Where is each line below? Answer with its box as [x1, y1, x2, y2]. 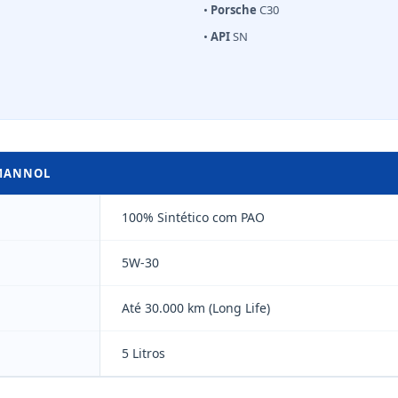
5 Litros [122, 344, 165, 362]
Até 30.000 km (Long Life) [122, 298, 270, 316]
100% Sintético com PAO [122, 208, 265, 226]
